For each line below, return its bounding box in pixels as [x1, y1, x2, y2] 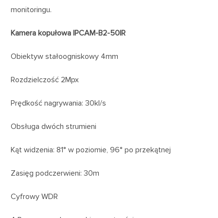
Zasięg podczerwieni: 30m [11, 168, 100, 178]
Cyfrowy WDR [11, 191, 58, 201]
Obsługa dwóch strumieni [11, 121, 97, 131]
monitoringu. [11, 4, 52, 15]
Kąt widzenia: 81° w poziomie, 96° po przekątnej [11, 145, 171, 155]
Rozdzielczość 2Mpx [11, 74, 79, 85]
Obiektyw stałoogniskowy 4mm [11, 51, 119, 61]
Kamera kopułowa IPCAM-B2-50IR [11, 28, 126, 38]
